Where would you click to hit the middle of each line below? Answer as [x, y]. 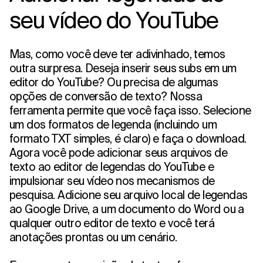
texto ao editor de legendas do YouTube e [112, 166]
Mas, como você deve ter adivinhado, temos [117, 54]
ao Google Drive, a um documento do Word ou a [127, 209]
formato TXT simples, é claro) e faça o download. [128, 138]
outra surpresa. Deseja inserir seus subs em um [123, 68]
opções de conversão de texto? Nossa [106, 96]
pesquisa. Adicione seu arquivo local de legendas [129, 195]
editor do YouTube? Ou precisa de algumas [114, 82]
